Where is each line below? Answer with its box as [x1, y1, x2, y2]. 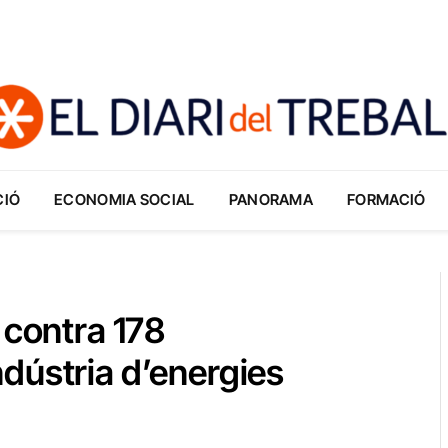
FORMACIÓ [347, 190, 426, 209]
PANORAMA [228, 190, 314, 209]
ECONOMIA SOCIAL [54, 190, 195, 209]
